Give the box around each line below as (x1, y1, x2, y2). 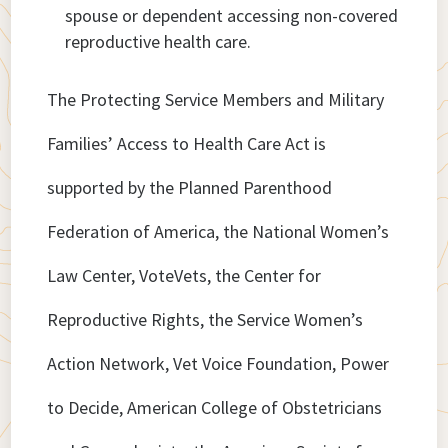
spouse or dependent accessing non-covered (65, 4, 399, 28)
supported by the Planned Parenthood (47, 176, 333, 200)
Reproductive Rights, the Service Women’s (47, 308, 364, 332)
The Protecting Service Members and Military (47, 88, 385, 112)
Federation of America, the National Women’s (47, 220, 390, 244)
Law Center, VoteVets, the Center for (47, 264, 322, 288)
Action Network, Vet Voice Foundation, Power (47, 352, 390, 376)
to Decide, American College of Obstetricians (47, 396, 383, 420)
